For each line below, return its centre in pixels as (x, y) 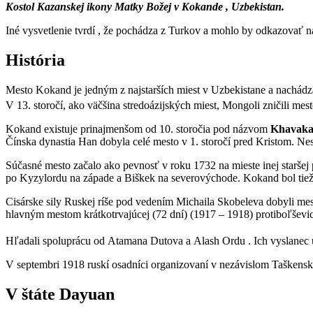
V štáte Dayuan (60, 294)
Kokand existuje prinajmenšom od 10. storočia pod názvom (138, 129)
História (35, 60)
